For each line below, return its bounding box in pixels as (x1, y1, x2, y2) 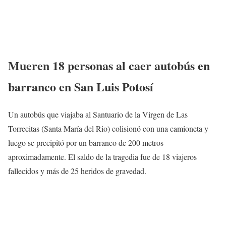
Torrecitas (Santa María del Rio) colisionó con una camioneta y (8, 123, 208, 134)
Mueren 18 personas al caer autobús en (8, 56, 210, 74)
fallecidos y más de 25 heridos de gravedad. (8, 165, 146, 176)
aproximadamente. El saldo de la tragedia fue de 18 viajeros (8, 151, 197, 162)
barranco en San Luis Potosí (8, 77, 153, 95)
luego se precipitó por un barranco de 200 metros (8, 137, 163, 148)
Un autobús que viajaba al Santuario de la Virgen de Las (8, 108, 188, 120)
